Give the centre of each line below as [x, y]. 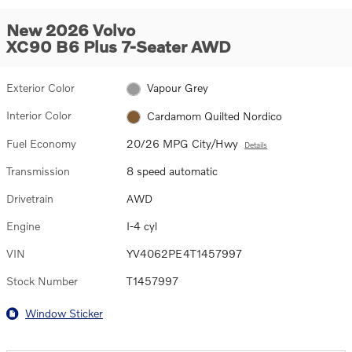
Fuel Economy [41, 143]
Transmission [38, 170]
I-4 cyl [142, 225]
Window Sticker [64, 313]
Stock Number [42, 280]
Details [256, 144]
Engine [23, 225]
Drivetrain [30, 198]
